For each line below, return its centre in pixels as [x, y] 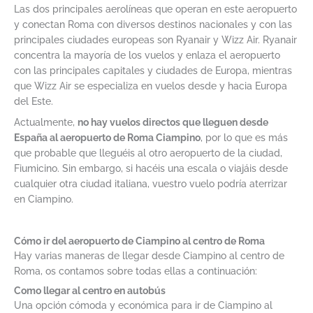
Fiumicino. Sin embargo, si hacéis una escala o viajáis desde [151, 168]
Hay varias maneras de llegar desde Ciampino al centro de [149, 255]
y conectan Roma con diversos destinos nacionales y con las [153, 24]
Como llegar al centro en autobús [90, 290]
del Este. [34, 101]
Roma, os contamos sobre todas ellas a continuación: [136, 271]
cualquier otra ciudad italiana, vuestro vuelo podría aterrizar [151, 183]
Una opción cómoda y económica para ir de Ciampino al [143, 305]
